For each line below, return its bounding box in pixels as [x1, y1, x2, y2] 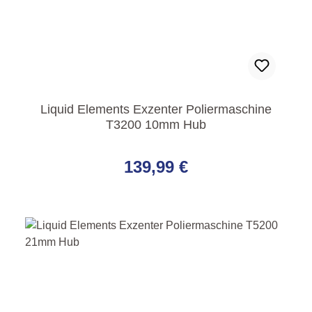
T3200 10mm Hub [106, 118, 206, 132]
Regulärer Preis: [24, 141, 115, 155]
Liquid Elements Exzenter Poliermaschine [40, 102, 272, 117]
